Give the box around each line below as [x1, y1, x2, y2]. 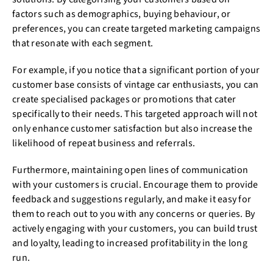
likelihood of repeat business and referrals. [12, 136, 195, 150]
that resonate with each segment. [12, 37, 153, 50]
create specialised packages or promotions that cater [12, 93, 236, 106]
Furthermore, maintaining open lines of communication [12, 163, 248, 177]
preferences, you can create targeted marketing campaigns [12, 22, 260, 35]
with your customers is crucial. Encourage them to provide [12, 178, 258, 191]
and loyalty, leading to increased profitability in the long [12, 236, 247, 250]
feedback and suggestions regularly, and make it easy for [12, 193, 251, 206]
